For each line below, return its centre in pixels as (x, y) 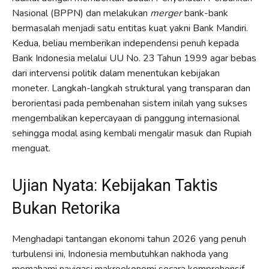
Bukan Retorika (66, 208)
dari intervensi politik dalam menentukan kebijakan (116, 73)
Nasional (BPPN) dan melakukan (81, 13)
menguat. (31, 148)
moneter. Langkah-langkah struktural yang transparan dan (131, 88)
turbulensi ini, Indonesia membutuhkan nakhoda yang (120, 254)
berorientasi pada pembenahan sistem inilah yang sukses (130, 103)
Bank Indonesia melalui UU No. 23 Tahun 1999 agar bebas (134, 58)
